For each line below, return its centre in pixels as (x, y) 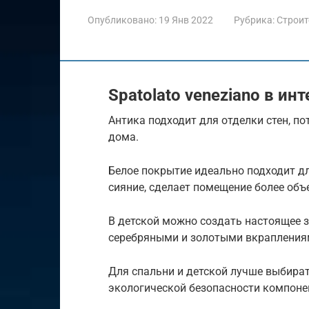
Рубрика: (254, 20)
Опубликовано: (122, 20)
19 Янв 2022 (186, 20)
